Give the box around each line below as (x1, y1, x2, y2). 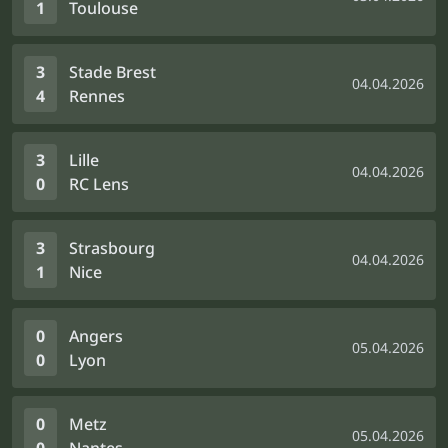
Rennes (69, 85, 125, 107)
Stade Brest (69, 61, 156, 83)
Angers (69, 325, 123, 347)
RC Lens (69, 173, 129, 195)
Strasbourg (69, 237, 155, 259)
